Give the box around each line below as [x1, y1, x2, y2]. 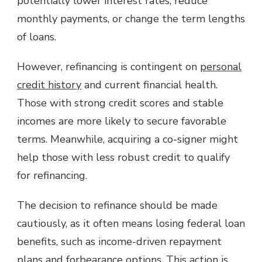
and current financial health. [81, 77, 218, 92]
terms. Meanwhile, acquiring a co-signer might [17, 132, 238, 146]
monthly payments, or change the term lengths [17, 11, 245, 26]
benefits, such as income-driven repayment [17, 234, 222, 249]
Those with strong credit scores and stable [17, 95, 223, 110]
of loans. [17, 29, 56, 44]
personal [200, 59, 242, 74]
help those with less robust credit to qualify [17, 150, 230, 164]
